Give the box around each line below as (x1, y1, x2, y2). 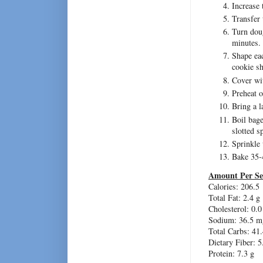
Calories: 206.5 (208, 181, 259, 193)
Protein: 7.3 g (208, 248, 254, 259)
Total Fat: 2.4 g (208, 192, 260, 204)
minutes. (232, 37, 261, 49)
